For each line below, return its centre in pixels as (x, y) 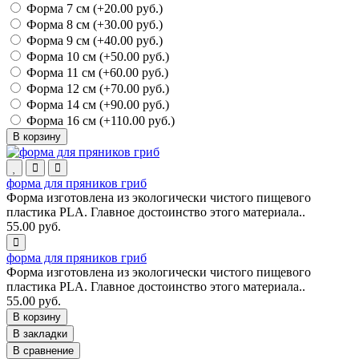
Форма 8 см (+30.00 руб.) (93, 24)
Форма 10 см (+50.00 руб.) (96, 56)
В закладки (40, 333)
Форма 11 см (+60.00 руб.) (96, 72)
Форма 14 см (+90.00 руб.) (96, 104)
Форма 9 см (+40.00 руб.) (93, 40)
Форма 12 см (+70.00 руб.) (96, 88)
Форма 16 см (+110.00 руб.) (99, 120)
